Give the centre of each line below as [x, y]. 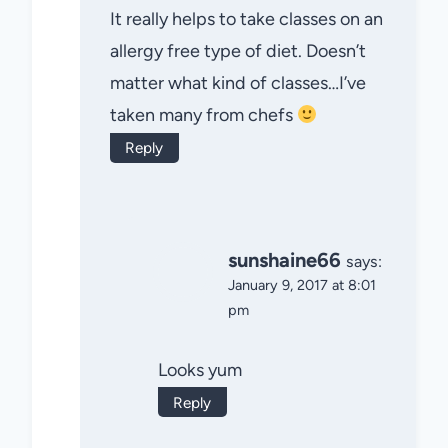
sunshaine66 [284, 260]
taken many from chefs [203, 115]
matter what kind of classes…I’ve [238, 83]
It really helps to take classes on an [246, 19]
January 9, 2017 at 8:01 [302, 285]
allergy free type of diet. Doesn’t [238, 51]
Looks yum [200, 369]
